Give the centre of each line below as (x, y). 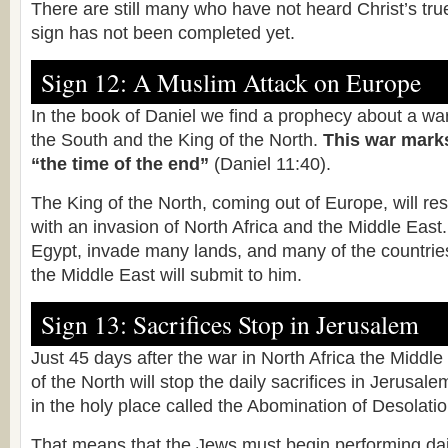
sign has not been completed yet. (163, 33)
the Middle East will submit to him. (166, 275)
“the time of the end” (120, 164)
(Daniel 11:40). (270, 164)
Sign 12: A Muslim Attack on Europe (231, 82)
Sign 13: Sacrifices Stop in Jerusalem (230, 324)
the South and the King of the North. (177, 140)
